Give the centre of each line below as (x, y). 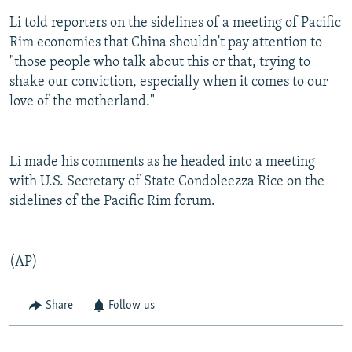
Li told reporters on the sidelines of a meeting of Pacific (175, 24)
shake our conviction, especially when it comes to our (169, 82)
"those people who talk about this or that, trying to (160, 63)
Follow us (132, 306)
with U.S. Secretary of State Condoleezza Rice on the (167, 182)
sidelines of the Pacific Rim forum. (112, 202)
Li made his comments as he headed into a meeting (162, 163)
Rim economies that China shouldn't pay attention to (166, 43)
